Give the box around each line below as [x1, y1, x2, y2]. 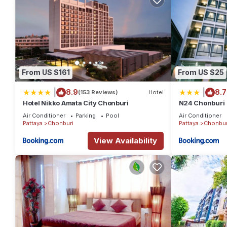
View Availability [94, 135, 157, 145]
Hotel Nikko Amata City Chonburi [23, 98, 129, 107]
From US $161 [22, 68, 70, 77]
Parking [75, 111, 96, 119]
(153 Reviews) [78, 89, 118, 96]
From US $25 [177, 68, 224, 77]
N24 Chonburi [178, 98, 225, 107]
